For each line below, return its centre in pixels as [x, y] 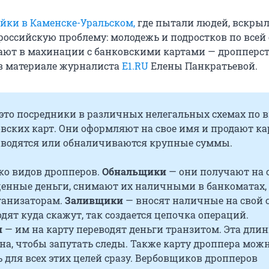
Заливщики [94, 201]
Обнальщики [135, 172]
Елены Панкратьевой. [203, 66]
